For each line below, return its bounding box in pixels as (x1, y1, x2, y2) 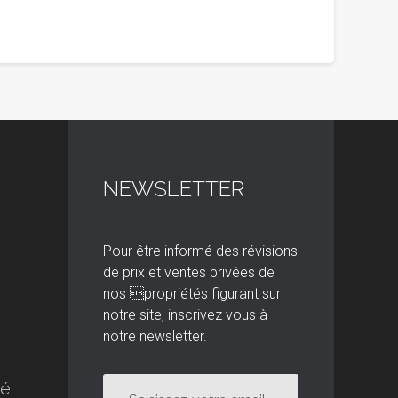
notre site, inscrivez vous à (103, 306, 267, 323)
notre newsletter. (103, 328, 207, 345)
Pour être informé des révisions (103, 243, 298, 259)
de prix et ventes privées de (103, 264, 275, 281)
